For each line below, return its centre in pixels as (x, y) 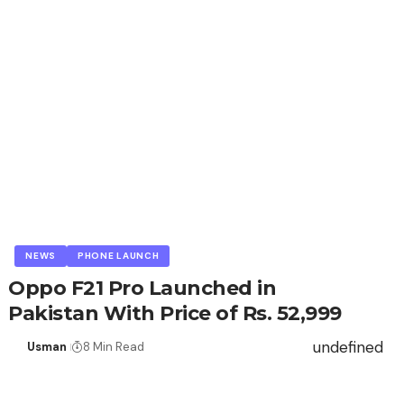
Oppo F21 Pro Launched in (142, 289)
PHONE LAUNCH (119, 256)
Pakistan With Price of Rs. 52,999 (175, 314)
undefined (348, 348)
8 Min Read (113, 347)
